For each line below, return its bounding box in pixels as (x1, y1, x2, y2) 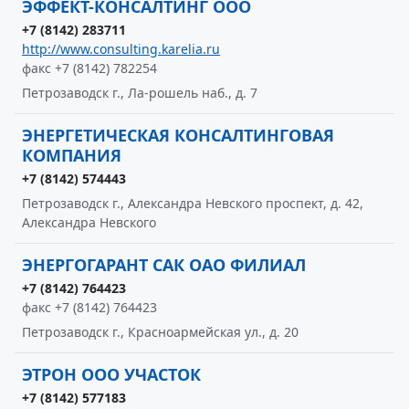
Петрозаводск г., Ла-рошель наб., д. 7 (22, 84, 257, 101)
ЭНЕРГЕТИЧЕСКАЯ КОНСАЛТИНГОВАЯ (22, 124, 334, 146)
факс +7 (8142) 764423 (22, 299, 157, 316)
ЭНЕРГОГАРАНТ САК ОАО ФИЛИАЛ (22, 254, 306, 276)
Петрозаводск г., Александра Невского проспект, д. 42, (22, 194, 363, 212)
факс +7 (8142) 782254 (22, 59, 157, 77)
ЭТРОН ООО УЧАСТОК (22, 363, 201, 385)
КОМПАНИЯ (22, 144, 121, 166)
